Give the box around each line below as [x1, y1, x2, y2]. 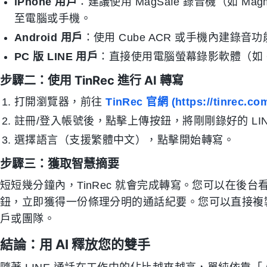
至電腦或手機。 [14, 12, 92, 24]
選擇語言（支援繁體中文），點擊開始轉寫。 [14, 133, 234, 146]
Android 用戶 [14, 31, 83, 44]
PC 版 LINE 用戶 [14, 50, 98, 63]
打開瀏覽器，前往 [14, 95, 106, 108]
